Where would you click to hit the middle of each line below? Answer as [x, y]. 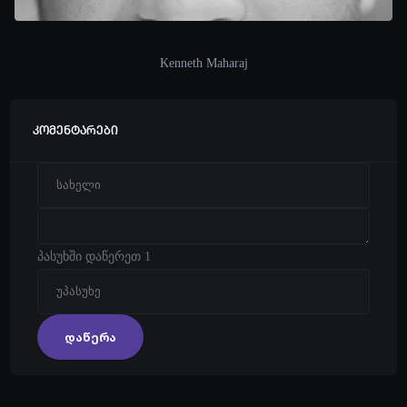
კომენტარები [75, 132]
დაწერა [90, 337]
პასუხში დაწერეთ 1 [94, 257]
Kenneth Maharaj [203, 64]
